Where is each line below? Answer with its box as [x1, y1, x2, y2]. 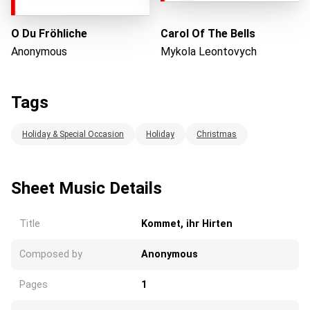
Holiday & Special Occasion [22, 129, 124, 140]
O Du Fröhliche [11, 27, 87, 41]
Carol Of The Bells [161, 27, 255, 41]
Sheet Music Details [11, 179, 162, 199]
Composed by [19, 248, 82, 261]
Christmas [197, 129, 237, 140]
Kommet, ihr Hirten [141, 218, 232, 230]
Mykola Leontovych [161, 45, 257, 59]
